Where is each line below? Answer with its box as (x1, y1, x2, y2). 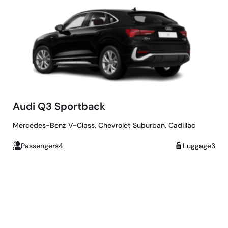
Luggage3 (183, 140, 215, 150)
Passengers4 (21, 140, 63, 150)
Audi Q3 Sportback (13, 99, 105, 113)
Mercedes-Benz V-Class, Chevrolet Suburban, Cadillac (13, 120, 195, 130)
